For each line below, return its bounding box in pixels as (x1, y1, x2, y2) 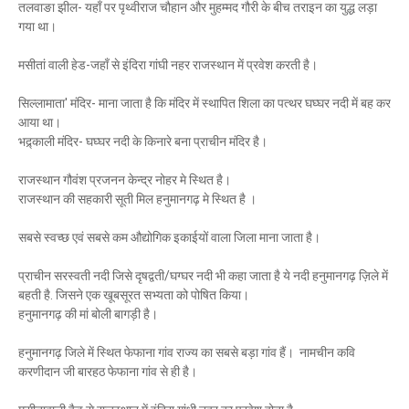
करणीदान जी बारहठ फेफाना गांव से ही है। (18, 364, 197, 379)
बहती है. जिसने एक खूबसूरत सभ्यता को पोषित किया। (18, 288, 249, 302)
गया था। (18, 19, 57, 34)
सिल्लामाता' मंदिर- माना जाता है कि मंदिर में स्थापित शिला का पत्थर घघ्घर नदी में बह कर (18, 96, 391, 110)
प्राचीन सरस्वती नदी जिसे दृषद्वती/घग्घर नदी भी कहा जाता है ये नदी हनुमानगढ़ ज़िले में (18, 268, 388, 283)
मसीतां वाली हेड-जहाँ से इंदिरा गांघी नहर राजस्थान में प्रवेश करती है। (18, 58, 318, 72)
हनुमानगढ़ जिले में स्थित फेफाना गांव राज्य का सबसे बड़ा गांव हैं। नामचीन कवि (18, 345, 355, 360)
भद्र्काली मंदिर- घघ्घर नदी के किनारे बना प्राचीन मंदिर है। (18, 134, 267, 149)
